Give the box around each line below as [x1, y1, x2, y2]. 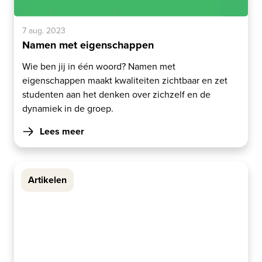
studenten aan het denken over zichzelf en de [22, 88, 211, 101]
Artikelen [28, 173, 67, 187]
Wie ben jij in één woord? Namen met [22, 60, 175, 73]
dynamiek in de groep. [22, 102, 113, 115]
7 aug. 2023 [22, 25, 65, 36]
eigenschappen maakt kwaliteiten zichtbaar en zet [22, 74, 227, 87]
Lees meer [40, 125, 84, 138]
